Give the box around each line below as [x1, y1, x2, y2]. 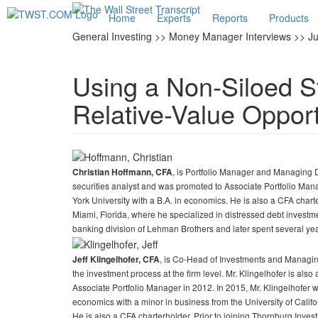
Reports [212, 11, 248, 25]
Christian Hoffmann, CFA [72, 166, 172, 179]
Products [269, 11, 309, 25]
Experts [157, 11, 191, 25]
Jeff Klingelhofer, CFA [72, 253, 160, 265]
